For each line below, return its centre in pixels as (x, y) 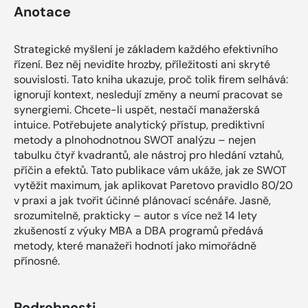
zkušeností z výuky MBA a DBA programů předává (139, 230)
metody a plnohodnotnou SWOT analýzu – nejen (135, 140)
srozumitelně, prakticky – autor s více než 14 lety (135, 215)
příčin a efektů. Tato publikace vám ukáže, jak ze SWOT (150, 170)
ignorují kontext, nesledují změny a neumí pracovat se (148, 94)
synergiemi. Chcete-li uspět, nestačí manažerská (137, 109)
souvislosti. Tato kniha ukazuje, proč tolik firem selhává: (151, 79)
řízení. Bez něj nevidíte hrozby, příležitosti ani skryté (142, 64)
